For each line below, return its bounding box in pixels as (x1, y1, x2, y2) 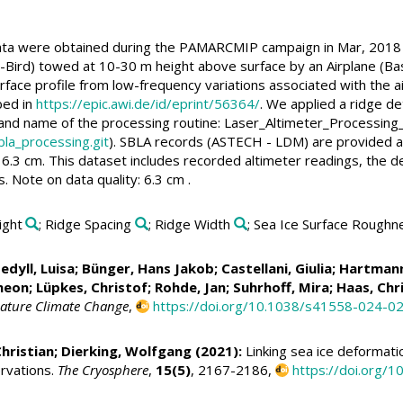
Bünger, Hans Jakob (81, 259, 214, 278)
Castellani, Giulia (220, 259, 332, 278)
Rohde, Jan (154, 278, 226, 297)
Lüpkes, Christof (35, 278, 148, 297)
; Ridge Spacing (39, 214, 132, 233)
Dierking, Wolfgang (60, 341, 192, 360)
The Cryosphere (57, 360, 148, 379)
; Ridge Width (148, 214, 231, 233)
